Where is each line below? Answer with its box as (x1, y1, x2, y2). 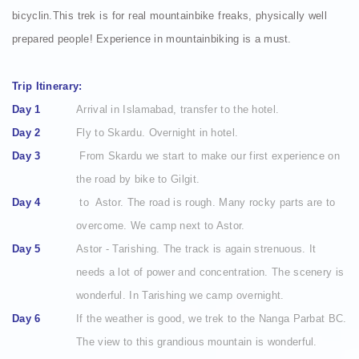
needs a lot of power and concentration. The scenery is (76, 266, 345, 278)
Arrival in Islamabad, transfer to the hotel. (76, 103, 280, 115)
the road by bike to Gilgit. (76, 173, 200, 185)
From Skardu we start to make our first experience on (76, 150, 340, 162)
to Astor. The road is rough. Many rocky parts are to (76, 196, 336, 208)
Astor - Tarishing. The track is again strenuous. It (76, 243, 317, 255)
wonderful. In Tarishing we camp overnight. (76, 289, 284, 301)
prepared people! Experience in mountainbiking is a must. (12, 33, 292, 45)
